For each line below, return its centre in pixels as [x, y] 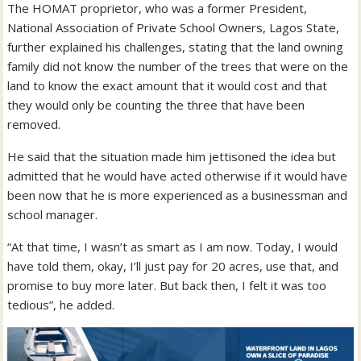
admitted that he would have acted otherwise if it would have [178, 176]
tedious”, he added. [61, 305]
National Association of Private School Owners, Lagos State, [174, 28]
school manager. [53, 215]
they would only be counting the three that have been [156, 105]
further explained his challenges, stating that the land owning [176, 47]
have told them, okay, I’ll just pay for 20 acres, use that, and [173, 266]
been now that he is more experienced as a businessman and [178, 195]
